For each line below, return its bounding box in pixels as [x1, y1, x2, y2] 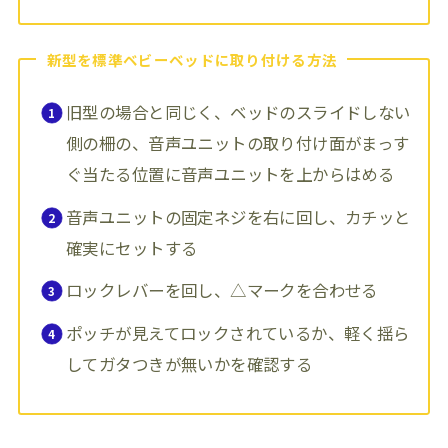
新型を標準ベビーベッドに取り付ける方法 [46, 49, 338, 71]
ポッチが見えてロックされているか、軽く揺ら [66, 320, 410, 345]
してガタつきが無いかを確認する [66, 351, 313, 376]
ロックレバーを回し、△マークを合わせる [66, 278, 378, 303]
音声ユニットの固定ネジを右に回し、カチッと [66, 204, 411, 229]
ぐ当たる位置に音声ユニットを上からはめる [66, 162, 395, 187]
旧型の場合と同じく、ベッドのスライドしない [66, 100, 411, 125]
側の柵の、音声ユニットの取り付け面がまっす [66, 131, 410, 156]
